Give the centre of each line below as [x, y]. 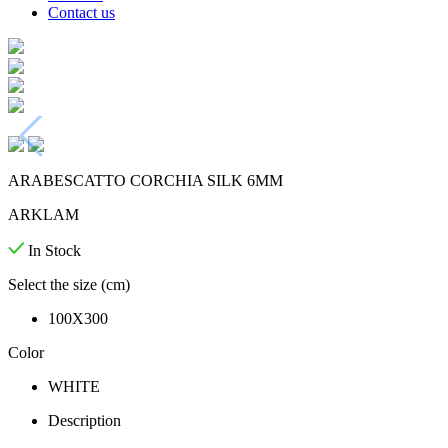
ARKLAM [43, 215]
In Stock [52, 251]
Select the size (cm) [69, 285]
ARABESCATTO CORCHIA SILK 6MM [145, 181]
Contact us [81, 13]
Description [84, 421]
